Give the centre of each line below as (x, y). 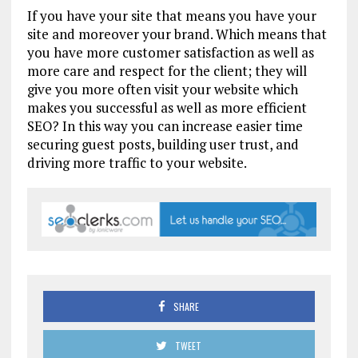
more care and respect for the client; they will (167, 71)
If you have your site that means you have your (171, 16)
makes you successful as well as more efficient (167, 107)
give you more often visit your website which (162, 89)
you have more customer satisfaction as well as (170, 52)
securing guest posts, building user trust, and (163, 144)
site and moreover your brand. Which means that (177, 34)
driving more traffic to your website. (137, 163)
